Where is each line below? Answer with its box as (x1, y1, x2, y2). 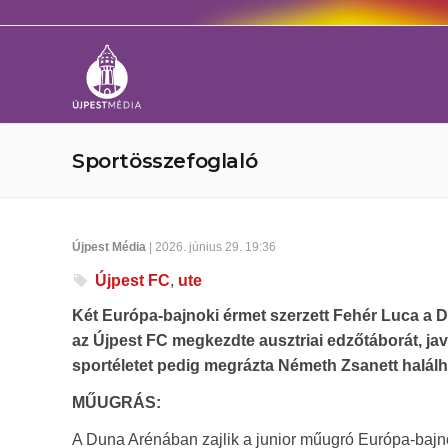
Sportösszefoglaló (72, 149, 258, 173)
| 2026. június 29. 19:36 (146, 240, 276, 254)
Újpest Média (72, 240, 146, 254)
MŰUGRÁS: (72, 394, 161, 411)
